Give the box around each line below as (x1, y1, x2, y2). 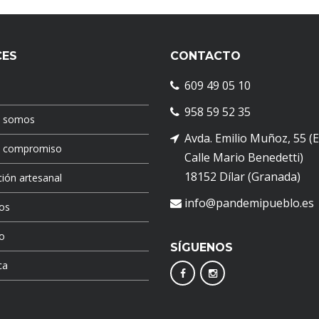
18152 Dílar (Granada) (184, 169, 300, 185)
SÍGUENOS (170, 241, 233, 255)
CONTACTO (170, 49, 241, 63)
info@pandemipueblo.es (184, 195, 314, 211)
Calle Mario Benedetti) (184, 150, 303, 166)
